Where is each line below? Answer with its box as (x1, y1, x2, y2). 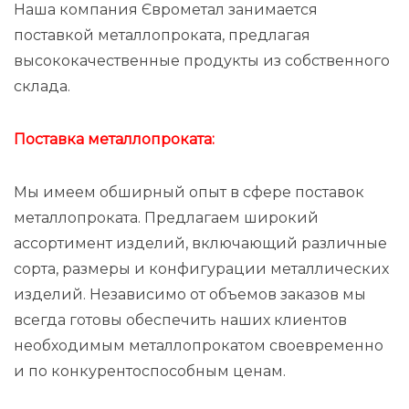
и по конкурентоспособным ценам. (14, 362, 286, 380)
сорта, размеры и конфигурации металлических (14, 260, 389, 278)
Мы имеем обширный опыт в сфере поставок (14, 184, 364, 201)
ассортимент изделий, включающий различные (14, 235, 387, 252)
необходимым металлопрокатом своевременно (14, 337, 383, 354)
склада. (14, 78, 70, 95)
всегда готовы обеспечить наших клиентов (14, 311, 347, 329)
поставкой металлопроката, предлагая (14, 26, 310, 44)
